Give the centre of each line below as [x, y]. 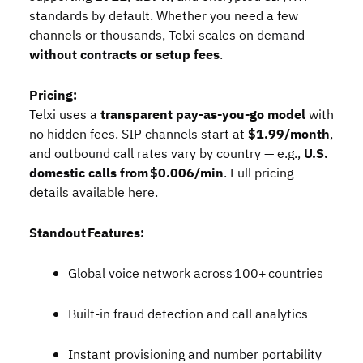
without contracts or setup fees [124, 55]
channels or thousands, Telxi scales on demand [167, 36]
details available [79, 193]
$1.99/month [289, 135]
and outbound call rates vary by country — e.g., [167, 154]
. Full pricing [258, 173]
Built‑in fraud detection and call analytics [188, 314]
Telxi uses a [65, 115]
